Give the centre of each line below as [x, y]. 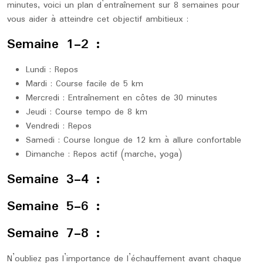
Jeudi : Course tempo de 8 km [87, 112]
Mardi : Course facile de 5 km [85, 84]
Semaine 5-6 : [53, 206]
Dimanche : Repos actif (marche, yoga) [104, 154]
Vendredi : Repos [59, 126]
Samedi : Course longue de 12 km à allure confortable [134, 140]
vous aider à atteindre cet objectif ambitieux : [98, 19]
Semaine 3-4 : [53, 179]
